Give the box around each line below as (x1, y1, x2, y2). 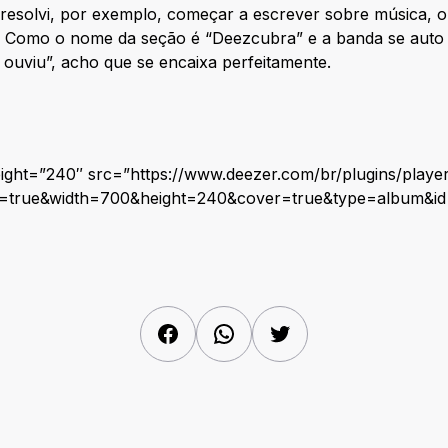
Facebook (179, 321, 255, 341)
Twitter (291, 321, 343, 341)
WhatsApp (235, 321, 315, 341)
